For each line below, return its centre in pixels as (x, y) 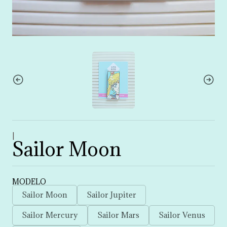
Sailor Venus (182, 215)
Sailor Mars (118, 215)
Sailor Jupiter (111, 195)
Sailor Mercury (50, 215)
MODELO (29, 182)
